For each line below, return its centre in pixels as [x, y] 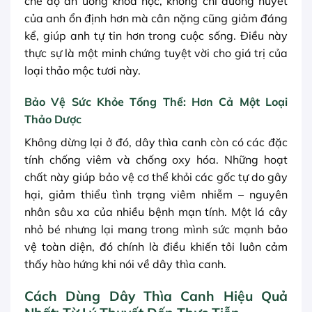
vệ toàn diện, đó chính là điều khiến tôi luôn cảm [156, 247]
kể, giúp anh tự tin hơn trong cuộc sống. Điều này [156, 35]
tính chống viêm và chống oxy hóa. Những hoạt [156, 160]
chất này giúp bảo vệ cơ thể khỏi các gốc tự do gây [156, 177]
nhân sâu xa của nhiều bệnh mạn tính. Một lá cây [156, 212]
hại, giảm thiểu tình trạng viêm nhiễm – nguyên [156, 195]
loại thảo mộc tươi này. [83, 70]
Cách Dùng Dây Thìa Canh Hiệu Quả [156, 296]
